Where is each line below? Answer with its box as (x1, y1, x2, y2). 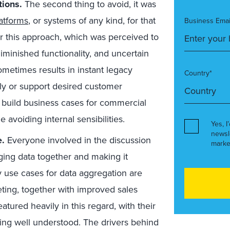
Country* (184, 68, 212, 78)
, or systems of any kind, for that (28, 14, 156, 27)
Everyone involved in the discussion (5, 133, 151, 146)
